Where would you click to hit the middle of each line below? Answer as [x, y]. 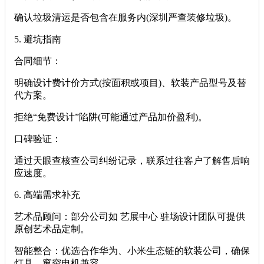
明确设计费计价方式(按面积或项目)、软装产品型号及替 [130, 83]
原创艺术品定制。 [52, 229]
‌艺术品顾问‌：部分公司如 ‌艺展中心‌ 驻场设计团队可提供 [130, 217]
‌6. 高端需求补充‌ [47, 195]
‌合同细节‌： [38, 61]
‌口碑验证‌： [38, 139]
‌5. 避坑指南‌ [38, 39]
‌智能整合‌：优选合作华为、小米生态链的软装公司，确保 [132, 251]
